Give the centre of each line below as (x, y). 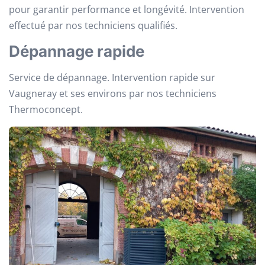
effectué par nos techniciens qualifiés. (93, 25)
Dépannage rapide (77, 51)
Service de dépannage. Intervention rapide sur (112, 78)
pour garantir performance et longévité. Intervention (127, 9)
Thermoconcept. (46, 110)
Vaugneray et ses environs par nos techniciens (113, 94)
